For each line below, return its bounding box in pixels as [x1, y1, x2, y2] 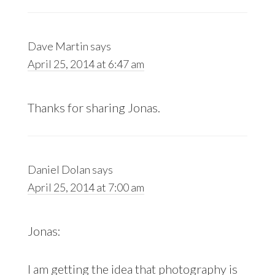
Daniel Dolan [27, 163, 90, 177]
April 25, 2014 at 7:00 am [27, 180, 144, 195]
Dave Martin [27, 39, 88, 53]
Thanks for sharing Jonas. [27, 100, 160, 115]
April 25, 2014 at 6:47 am [27, 57, 144, 71]
